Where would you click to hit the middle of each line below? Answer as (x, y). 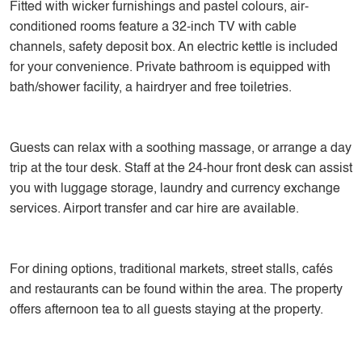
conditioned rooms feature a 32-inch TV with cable (153, 27)
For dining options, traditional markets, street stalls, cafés (171, 270)
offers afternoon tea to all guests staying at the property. (166, 310)
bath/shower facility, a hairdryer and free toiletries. (151, 88)
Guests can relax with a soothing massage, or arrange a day (181, 149)
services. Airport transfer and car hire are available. (154, 209)
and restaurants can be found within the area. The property (176, 290)
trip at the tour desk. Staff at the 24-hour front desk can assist (181, 169)
